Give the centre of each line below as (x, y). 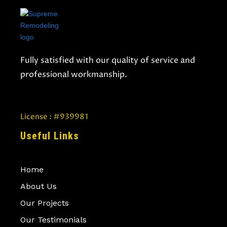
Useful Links (50, 136)
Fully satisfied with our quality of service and (108, 60)
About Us (39, 186)
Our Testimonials (53, 220)
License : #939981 (54, 117)
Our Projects (45, 203)
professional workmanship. (74, 74)
